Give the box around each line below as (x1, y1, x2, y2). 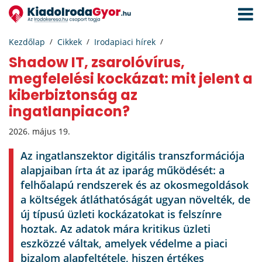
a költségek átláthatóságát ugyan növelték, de (20, 192, 250, 206)
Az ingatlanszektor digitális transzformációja (20, 149, 244, 163)
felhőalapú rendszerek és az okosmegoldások (20, 178, 249, 192)
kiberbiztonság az (9, 85, 137, 105)
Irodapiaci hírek (94, 36, 156, 47)
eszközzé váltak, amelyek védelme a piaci (20, 236, 227, 250)
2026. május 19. (9, 126, 70, 137)
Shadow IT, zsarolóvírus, (9, 53, 185, 72)
